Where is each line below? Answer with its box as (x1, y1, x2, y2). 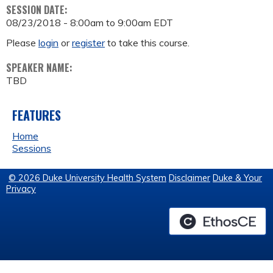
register (72, 37, 105, 49)
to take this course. (105, 37, 190, 49)
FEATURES (12, 106, 61, 125)
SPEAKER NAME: (6, 60, 75, 76)
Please (6, 37, 38, 49)
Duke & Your (213, 172, 262, 184)
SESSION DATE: (6, 2, 70, 18)
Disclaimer (169, 172, 210, 184)
